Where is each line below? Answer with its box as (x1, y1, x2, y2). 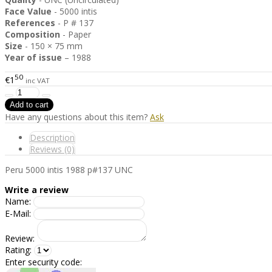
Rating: (5, 243, 32, 256)
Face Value (5, 5, 52, 18)
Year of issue (5, 52, 62, 64)
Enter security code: (5, 256, 82, 268)
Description (30, 131, 75, 143)
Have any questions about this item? (5, 110, 150, 123)
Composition (5, 29, 60, 41)
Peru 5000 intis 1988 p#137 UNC (5, 163, 133, 175)
